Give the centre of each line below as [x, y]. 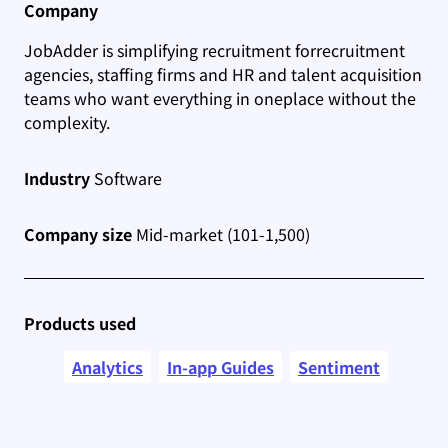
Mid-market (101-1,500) [221, 233]
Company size [78, 233]
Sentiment [339, 366]
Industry [57, 177]
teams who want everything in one [153, 97]
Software [126, 177]
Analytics [107, 366]
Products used [80, 322]
